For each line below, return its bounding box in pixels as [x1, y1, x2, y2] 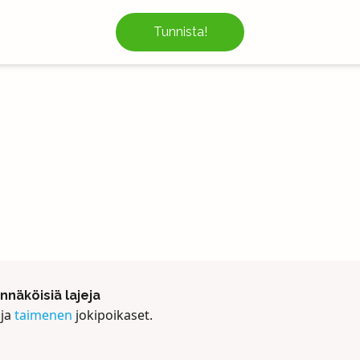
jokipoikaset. [72, 306, 153, 324]
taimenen [14, 306, 72, 324]
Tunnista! [153, 24, 207, 39]
